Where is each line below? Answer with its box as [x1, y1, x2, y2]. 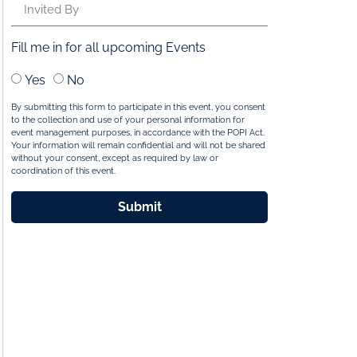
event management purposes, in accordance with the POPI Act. [11, 127, 265, 138]
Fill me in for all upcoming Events [11, 39, 206, 55]
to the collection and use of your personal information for [11, 114, 245, 125]
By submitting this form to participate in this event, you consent [11, 101, 265, 112]
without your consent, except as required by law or [11, 152, 218, 163]
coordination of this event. [11, 165, 116, 176]
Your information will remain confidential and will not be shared [11, 139, 265, 151]
